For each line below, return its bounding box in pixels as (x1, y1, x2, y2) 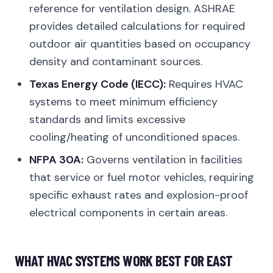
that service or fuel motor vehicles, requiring (29, 170, 254, 185)
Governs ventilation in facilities (83, 152, 243, 167)
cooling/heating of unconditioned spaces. (29, 130, 239, 144)
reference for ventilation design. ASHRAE (29, 1, 235, 16)
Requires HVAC (166, 77, 243, 91)
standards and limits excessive (29, 112, 185, 127)
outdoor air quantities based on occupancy (29, 37, 250, 51)
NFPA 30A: (29, 152, 83, 167)
